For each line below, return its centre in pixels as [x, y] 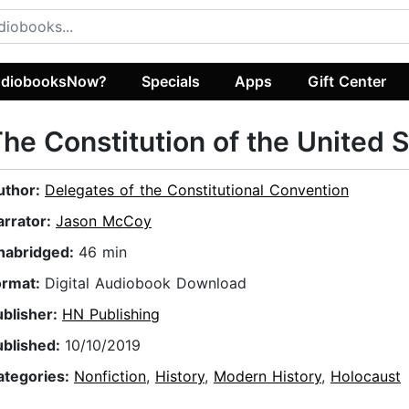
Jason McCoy [104, 221]
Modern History [267, 377]
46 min [103, 252]
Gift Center [346, 81]
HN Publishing [111, 315]
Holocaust [366, 377]
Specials [171, 81]
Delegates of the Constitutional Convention [197, 190]
